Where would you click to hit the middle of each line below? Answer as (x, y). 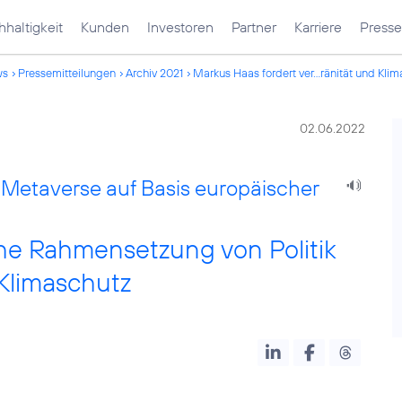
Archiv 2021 (154, 73)
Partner (254, 27)
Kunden (105, 27)
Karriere (318, 27)
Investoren (180, 27)
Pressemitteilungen (67, 73)
